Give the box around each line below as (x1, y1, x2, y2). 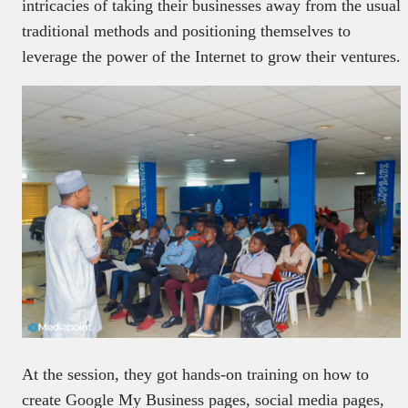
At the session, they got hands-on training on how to (22, 365, 369, 384)
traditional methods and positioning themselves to (22, 21, 351, 40)
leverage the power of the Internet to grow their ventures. (22, 46, 401, 66)
